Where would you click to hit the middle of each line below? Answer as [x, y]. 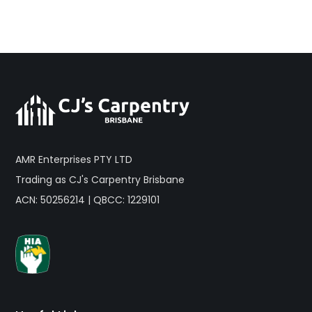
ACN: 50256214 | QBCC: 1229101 [88, 200]
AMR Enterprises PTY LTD [74, 159]
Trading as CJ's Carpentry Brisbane [100, 179]
